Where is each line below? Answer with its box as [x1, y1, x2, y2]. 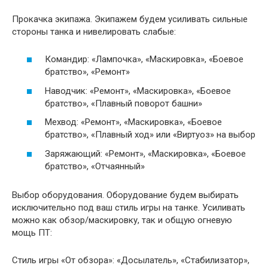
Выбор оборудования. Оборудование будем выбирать [12, 189, 239, 200]
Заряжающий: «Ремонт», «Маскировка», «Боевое [45, 148, 246, 159]
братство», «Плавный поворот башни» [45, 98, 202, 109]
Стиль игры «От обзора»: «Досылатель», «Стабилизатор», [12, 254, 249, 266]
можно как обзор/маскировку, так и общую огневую [12, 214, 232, 226]
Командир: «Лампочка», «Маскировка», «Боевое [45, 54, 243, 65]
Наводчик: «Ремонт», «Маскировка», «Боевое [45, 85, 231, 96]
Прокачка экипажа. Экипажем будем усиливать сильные [12, 13, 248, 25]
